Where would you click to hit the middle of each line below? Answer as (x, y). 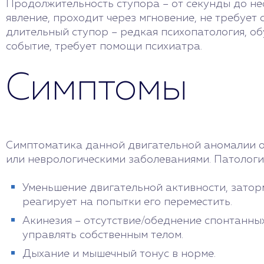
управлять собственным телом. (103, 235)
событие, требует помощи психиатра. (104, 47)
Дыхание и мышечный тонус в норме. (119, 254)
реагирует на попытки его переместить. (127, 202)
